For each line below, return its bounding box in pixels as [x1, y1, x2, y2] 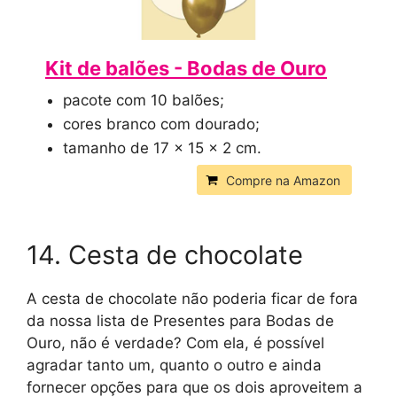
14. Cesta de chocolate [27, 238, 303, 270]
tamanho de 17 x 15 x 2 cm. [63, 138, 261, 157]
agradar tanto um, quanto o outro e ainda [27, 355, 322, 374]
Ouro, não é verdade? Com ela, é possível [27, 333, 324, 352]
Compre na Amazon [226, 172, 340, 188]
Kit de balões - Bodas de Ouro [45, 56, 327, 80]
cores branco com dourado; [63, 114, 260, 133]
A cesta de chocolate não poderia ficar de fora [27, 289, 358, 307]
